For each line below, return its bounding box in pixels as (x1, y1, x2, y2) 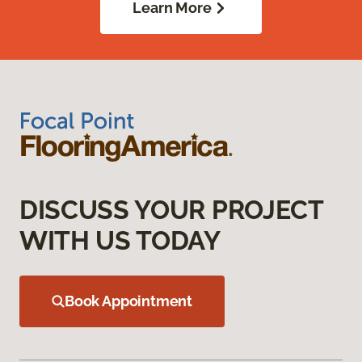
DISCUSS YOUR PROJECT (19, 195, 323, 225)
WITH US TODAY (19, 225, 221, 256)
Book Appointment (65, 293, 193, 310)
